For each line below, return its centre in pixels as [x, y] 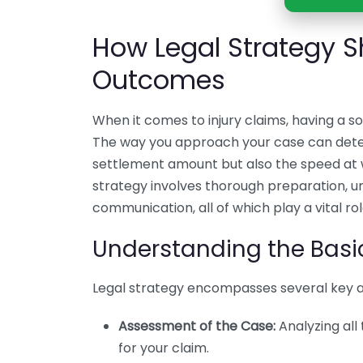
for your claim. [164, 348]
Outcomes [159, 80]
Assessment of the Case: [197, 326]
